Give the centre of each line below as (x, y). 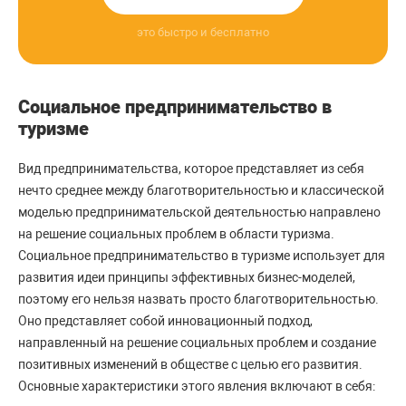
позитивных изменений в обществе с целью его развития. (190, 364)
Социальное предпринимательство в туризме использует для (202, 256)
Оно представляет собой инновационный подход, (165, 321)
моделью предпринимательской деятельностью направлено (199, 212)
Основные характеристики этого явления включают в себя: (197, 386)
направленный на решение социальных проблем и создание (197, 343)
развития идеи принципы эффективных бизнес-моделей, (187, 277)
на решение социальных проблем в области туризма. (176, 234)
